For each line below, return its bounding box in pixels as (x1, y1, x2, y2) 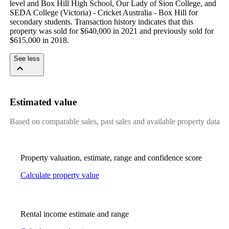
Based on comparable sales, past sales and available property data (9, 117, 220, 126)
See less (13, 54, 40, 62)
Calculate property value (20, 171, 99, 180)
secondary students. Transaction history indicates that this (9, 17, 193, 26)
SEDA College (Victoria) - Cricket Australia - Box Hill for (9, 8, 198, 17)
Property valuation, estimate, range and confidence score (20, 153, 202, 163)
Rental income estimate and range (20, 210, 129, 219)
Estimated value (9, 96, 77, 107)
